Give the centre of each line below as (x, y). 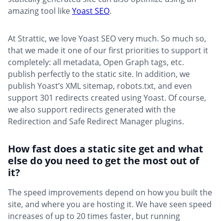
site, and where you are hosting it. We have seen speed (110, 204)
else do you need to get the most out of (104, 161)
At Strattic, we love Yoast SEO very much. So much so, (107, 39)
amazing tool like (40, 11)
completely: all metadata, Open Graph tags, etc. (96, 62)
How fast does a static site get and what (106, 149)
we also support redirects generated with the (92, 110)
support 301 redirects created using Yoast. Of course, (107, 98)
